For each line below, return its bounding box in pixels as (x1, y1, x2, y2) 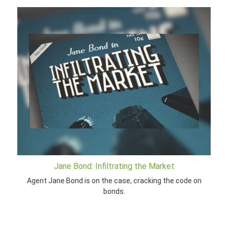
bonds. (103, 187, 125, 195)
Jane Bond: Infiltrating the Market (53, 161, 175, 171)
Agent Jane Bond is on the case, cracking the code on (26, 176, 202, 185)
